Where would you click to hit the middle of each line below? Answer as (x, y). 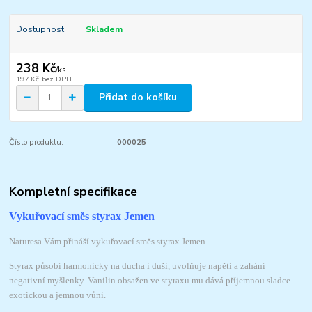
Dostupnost (40, 29)
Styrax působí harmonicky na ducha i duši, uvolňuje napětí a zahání (138, 266)
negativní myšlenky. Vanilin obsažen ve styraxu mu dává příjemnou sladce (150, 281)
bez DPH (56, 79)
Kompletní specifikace (73, 192)
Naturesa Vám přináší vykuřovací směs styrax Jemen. (109, 242)
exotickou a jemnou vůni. (58, 295)
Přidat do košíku (138, 97)
